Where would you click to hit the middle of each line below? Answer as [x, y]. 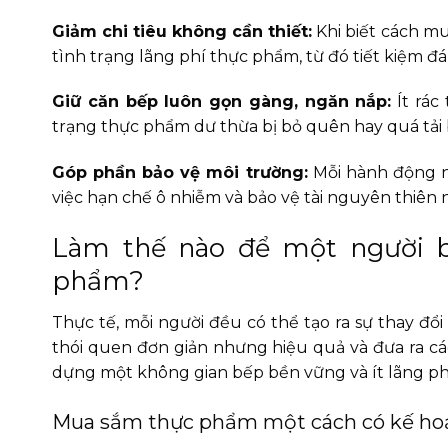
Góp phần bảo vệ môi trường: [180, 173]
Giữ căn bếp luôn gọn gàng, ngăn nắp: [222, 102]
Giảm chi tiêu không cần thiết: [182, 31]
